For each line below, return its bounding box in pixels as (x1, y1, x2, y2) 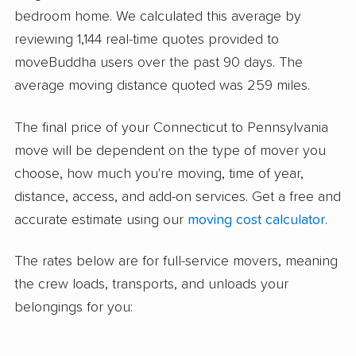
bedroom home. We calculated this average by (14, 10, 301, 25)
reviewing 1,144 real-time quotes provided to (14, 33, 279, 48)
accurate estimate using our (14, 212, 188, 227)
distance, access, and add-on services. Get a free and (14, 189, 341, 204)
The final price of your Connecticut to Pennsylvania (14, 120, 328, 135)
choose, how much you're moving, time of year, (14, 166, 304, 181)
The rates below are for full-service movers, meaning (14, 253, 338, 269)
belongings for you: (14, 300, 133, 315)
